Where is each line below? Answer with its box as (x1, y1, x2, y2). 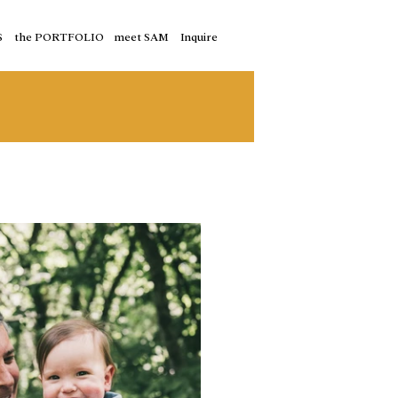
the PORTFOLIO (13, 29, 104, 43)
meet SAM (115, 29, 170, 43)
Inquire (180, 29, 218, 43)
